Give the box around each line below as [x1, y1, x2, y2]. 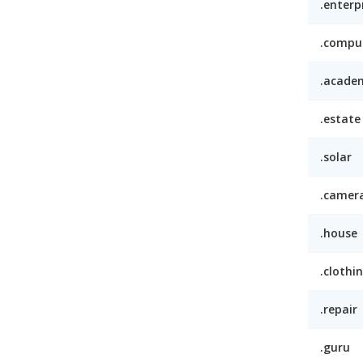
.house [319, 225, 357, 241]
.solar [319, 149, 352, 165]
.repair [319, 301, 357, 318]
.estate [319, 111, 361, 127]
